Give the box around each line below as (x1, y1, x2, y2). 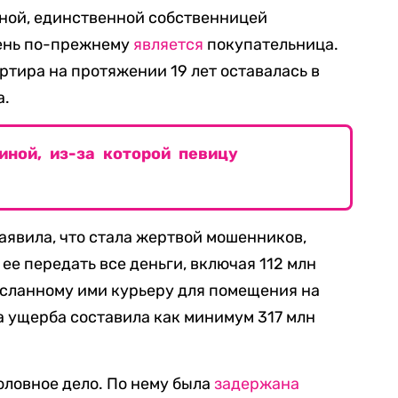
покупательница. (203, 35, 338, 54)
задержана (214, 374, 299, 394)
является (133, 35, 203, 54)
